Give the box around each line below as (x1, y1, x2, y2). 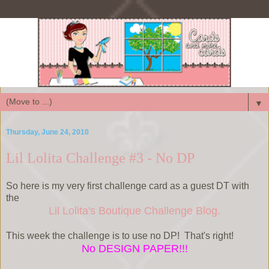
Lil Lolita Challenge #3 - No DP (6, 149, 195, 166)
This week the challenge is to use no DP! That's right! (6, 231, 234, 241)
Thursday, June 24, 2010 (6, 127, 89, 136)
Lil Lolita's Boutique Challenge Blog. (49, 205, 220, 217)
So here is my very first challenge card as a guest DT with (6, 181, 249, 192)
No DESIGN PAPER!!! (81, 243, 188, 255)
